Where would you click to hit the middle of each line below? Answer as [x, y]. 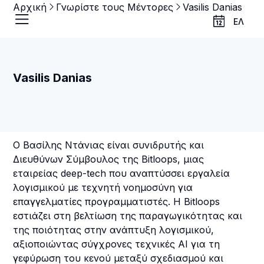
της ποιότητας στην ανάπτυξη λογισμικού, [114, 230]
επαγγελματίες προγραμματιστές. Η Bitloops [117, 202]
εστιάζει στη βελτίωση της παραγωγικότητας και [128, 216]
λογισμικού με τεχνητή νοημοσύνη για [103, 187]
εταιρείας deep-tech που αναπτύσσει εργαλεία [122, 173]
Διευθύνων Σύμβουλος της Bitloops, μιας [109, 159]
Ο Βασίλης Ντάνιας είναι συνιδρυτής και [109, 145]
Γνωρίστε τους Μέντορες [115, 7]
